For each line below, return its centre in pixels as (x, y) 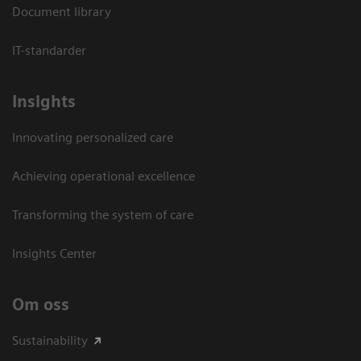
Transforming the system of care (103, 215)
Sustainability (50, 341)
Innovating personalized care (93, 138)
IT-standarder (49, 51)
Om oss (41, 305)
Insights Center (54, 254)
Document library (62, 12)
